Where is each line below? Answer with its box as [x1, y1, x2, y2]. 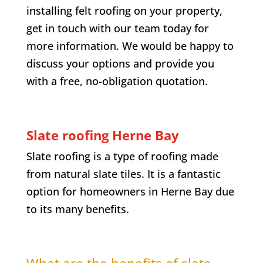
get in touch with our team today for [26, 21, 209, 35]
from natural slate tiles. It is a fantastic [26, 166, 221, 181]
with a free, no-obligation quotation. [26, 73, 208, 88]
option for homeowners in [26, 184, 161, 198]
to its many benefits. [26, 201, 129, 216]
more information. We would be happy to [26, 38, 234, 53]
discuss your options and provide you [26, 56, 214, 70]
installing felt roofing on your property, [26, 3, 222, 18]
